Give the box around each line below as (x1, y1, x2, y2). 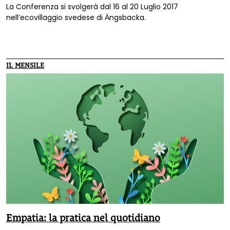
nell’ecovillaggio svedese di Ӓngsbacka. (6, 12, 146, 23)
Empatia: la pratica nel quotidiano (6, 212, 160, 224)
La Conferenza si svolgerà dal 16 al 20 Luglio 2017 (6, 1, 178, 12)
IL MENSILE (6, 61, 44, 69)
